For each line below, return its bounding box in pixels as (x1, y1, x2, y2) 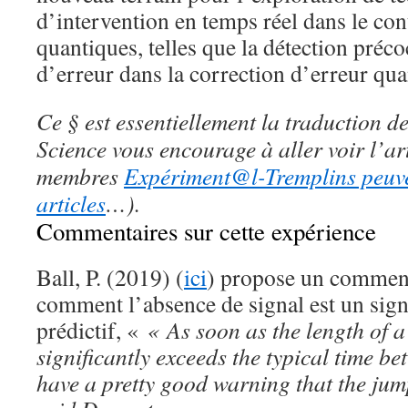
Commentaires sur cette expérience (36, 215, 376, 248)
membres (36, 160, 118, 191)
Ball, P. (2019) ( (36, 261, 184, 292)
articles (36, 188, 106, 219)
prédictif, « (36, 314, 147, 345)
